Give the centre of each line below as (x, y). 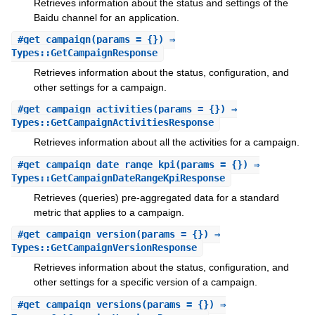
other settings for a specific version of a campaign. (145, 282)
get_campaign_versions (82, 304)
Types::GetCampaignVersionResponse (104, 248)
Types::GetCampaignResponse (84, 53)
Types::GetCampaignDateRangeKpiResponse (118, 178)
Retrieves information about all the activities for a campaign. (166, 142)
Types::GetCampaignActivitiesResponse (112, 123)
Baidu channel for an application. (106, 17)
